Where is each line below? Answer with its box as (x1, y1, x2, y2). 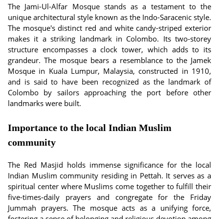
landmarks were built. (8, 98, 81, 108)
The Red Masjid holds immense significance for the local (8, 160, 211, 170)
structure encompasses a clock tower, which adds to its (8, 44, 211, 54)
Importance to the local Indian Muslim (8, 122, 172, 133)
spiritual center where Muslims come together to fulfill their (8, 181, 211, 191)
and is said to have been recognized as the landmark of (8, 77, 211, 87)
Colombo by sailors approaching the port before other (8, 88, 211, 97)
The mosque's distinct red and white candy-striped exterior (8, 23, 211, 33)
